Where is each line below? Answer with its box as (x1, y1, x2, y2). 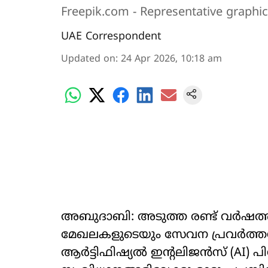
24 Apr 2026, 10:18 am (121, 53, 222, 65)
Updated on (61, 53, 115, 65)
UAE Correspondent (61, 30, 162, 44)
